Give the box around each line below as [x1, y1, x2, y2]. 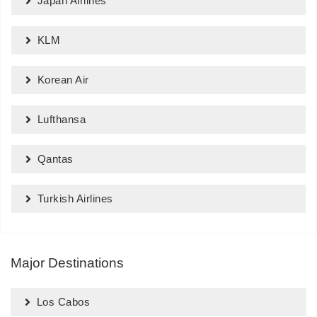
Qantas [37, 153, 74, 165]
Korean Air [37, 74, 89, 86]
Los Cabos [36, 296, 90, 308]
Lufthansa [37, 113, 86, 125]
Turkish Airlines [37, 192, 113, 204]
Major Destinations [11, 255, 124, 270]
